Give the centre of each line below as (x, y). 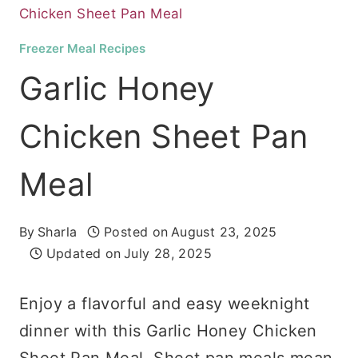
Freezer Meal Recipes (82, 48)
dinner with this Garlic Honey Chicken (168, 330)
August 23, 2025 (224, 231)
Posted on (136, 231)
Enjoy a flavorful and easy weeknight (165, 303)
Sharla (58, 231)
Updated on (84, 253)
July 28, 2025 (167, 253)
